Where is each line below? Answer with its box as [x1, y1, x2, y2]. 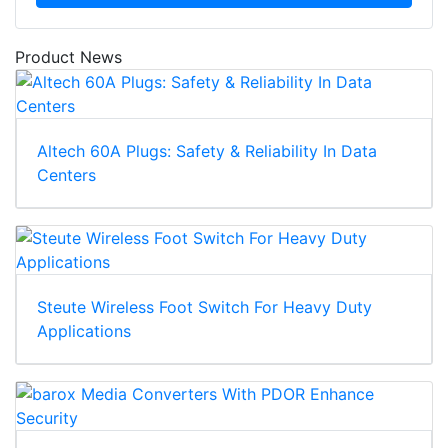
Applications [37, 321, 131, 342]
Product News [15, 47, 122, 68]
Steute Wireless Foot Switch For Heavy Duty [37, 297, 372, 318]
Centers [37, 165, 96, 186]
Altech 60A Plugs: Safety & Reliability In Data [37, 141, 377, 162]
